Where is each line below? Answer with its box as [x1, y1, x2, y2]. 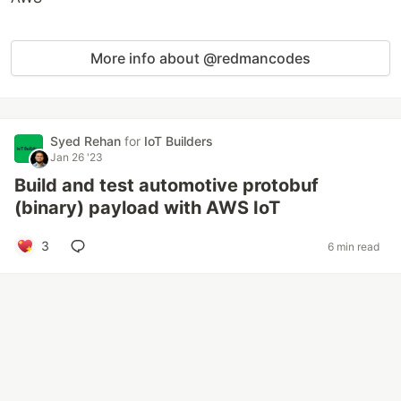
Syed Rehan [50, 133, 124, 149]
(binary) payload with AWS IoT [14, 197, 280, 218]
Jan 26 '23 [50, 150, 103, 164]
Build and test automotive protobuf [14, 175, 319, 196]
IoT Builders [144, 133, 213, 149]
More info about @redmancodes [90, 49, 311, 67]
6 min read [328, 239, 380, 253]
